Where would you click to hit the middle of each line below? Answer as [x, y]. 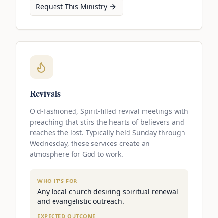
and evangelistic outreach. [81, 201]
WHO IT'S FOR [57, 181]
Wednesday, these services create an [90, 144]
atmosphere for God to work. [76, 154]
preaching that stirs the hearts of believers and [107, 122]
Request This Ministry [72, 7]
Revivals [45, 94]
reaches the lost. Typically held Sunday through [108, 133]
